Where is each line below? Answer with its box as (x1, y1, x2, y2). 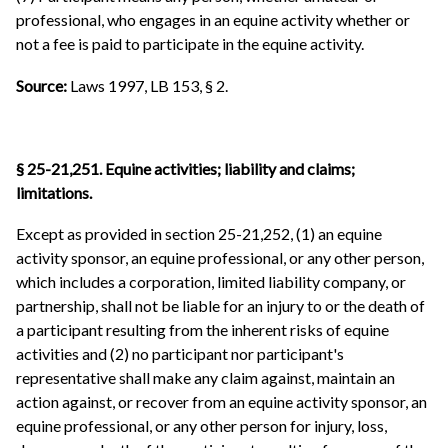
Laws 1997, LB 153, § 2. (70, 75, 228, 95)
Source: (16, 75, 70, 95)
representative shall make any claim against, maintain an (16, 368, 395, 388)
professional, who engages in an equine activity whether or (16, 10, 410, 30)
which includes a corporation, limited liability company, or (16, 272, 406, 292)
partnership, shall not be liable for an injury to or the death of (16, 296, 425, 316)
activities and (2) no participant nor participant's (16, 344, 344, 364)
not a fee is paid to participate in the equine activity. (16, 34, 364, 54)
